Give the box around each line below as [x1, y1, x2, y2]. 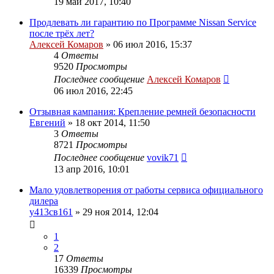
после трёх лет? [29, 28, 94, 39]
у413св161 [29, 206, 73, 217]
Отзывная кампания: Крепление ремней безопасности [29, 106, 256, 117]
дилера [29, 195, 58, 206]
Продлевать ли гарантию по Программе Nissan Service [29, 17, 256, 28]
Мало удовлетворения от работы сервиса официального [29, 184, 263, 195]
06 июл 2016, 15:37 [113, 39, 192, 50]
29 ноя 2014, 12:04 [83, 206, 158, 217]
